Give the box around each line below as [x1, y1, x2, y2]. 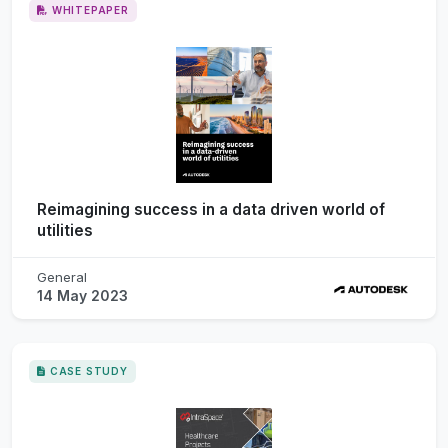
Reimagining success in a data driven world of [37, 199, 385, 219]
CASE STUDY [49, 364, 128, 377]
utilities [37, 220, 93, 240]
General [37, 268, 87, 285]
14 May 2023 [37, 286, 128, 304]
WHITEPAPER [51, 3, 129, 16]
